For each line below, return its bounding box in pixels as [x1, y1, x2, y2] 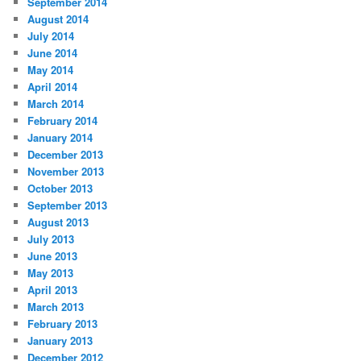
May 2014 [27, 61, 74, 77]
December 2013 [27, 146, 104, 162]
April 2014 [27, 78, 78, 94]
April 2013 [27, 281, 78, 297]
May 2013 [27, 264, 74, 280]
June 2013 [27, 247, 78, 263]
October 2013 [27, 180, 93, 196]
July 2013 [27, 230, 75, 247]
